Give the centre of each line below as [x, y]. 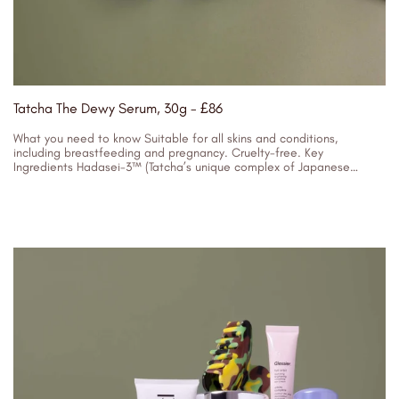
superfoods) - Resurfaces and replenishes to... [138, 181]
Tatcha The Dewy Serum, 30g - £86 [118, 108]
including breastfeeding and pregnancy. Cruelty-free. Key [168, 153]
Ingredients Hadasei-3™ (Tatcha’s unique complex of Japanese [182, 167]
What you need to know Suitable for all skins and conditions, [175, 138]
